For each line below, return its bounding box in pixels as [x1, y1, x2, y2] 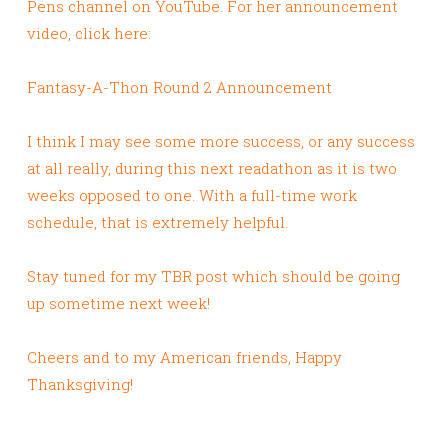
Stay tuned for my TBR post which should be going [27, 266, 400, 287]
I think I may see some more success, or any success [27, 131, 415, 152]
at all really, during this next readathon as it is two [27, 158, 397, 179]
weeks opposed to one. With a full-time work [27, 185, 357, 206]
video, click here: [27, 23, 151, 44]
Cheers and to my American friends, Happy [27, 347, 342, 368]
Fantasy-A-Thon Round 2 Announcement [27, 77, 332, 98]
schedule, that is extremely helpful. [27, 212, 288, 233]
